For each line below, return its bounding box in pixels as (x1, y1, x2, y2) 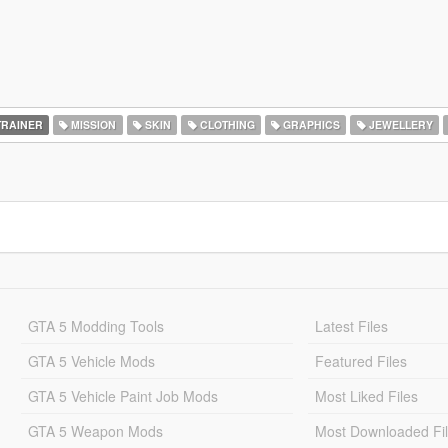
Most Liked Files (315, 386, 419, 406)
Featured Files (315, 351, 408, 371)
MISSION (68, 117, 117, 132)
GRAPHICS (280, 117, 341, 132)
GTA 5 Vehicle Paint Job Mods (27, 386, 218, 406)
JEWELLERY (365, 117, 433, 132)
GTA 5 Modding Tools (27, 316, 164, 336)
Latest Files (315, 316, 389, 336)
